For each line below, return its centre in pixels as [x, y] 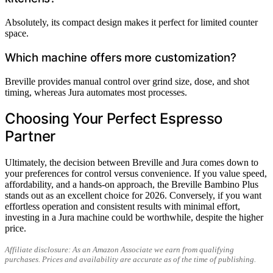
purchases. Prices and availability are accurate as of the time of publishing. [130, 260]
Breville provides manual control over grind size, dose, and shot [127, 81]
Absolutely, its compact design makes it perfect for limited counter [131, 23]
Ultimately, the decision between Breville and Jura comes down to [132, 163]
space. [17, 34]
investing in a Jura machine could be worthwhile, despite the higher [134, 218]
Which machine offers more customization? [121, 57]
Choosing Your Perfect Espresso [114, 119]
